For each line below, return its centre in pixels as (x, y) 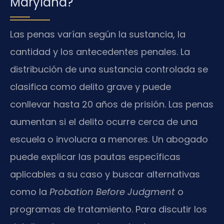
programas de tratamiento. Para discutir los (108, 209)
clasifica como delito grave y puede (90, 87)
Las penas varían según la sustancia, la (98, 34)
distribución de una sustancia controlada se (109, 69)
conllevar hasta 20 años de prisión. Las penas (112, 104)
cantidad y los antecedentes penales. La (100, 52)
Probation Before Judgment (112, 192)
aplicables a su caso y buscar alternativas (105, 174)
